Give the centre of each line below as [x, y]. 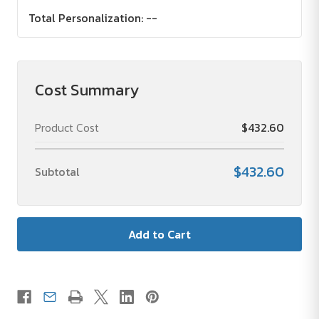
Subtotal [57, 172]
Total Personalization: [86, 18]
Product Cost [67, 128]
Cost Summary [87, 90]
